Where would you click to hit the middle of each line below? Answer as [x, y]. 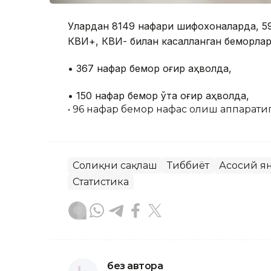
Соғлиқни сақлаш [115, 165]
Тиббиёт [188, 165]
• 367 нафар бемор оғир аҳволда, [150, 68]
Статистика [101, 181]
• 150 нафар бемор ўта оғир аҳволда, [158, 95]
